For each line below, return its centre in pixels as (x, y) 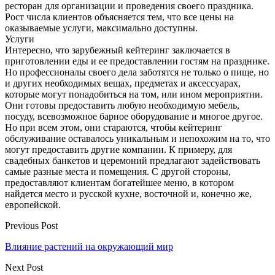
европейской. (33, 204)
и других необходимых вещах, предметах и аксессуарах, (123, 83)
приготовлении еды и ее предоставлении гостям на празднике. (137, 61)
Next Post (24, 267)
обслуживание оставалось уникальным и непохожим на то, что (137, 138)
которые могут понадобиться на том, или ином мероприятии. (134, 94)
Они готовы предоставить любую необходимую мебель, (122, 105)
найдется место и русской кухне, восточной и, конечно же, (128, 193)
